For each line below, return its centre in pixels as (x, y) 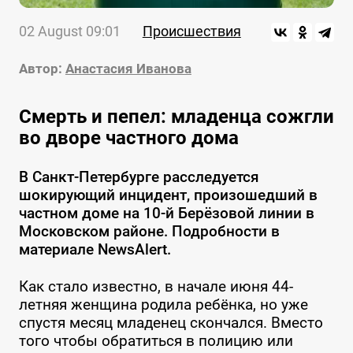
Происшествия (191, 32)
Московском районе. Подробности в (149, 232)
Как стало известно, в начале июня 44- (156, 287)
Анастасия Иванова (128, 69)
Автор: (40, 69)
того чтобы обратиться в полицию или (156, 341)
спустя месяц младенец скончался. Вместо (171, 323)
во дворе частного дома (128, 138)
